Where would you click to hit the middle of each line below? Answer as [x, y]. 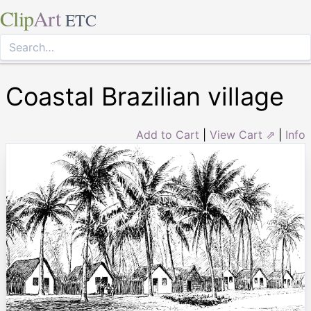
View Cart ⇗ [242, 135]
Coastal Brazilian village [145, 96]
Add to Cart [168, 135]
